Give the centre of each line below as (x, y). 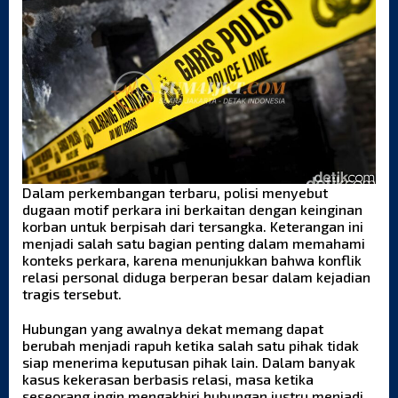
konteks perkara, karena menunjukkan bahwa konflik (192, 260)
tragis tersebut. (72, 294)
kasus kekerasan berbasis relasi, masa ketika (168, 379)
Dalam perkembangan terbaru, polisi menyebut (175, 193)
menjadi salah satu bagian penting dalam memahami (194, 243)
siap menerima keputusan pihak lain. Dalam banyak (189, 362)
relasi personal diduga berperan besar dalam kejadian (196, 277)
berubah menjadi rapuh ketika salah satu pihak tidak (191, 346)
